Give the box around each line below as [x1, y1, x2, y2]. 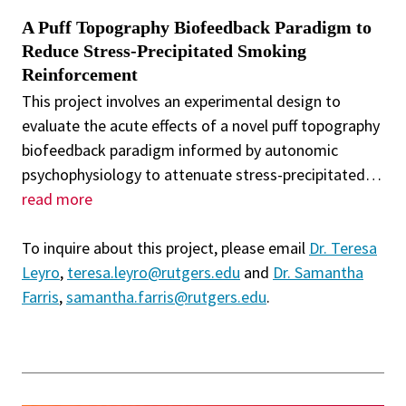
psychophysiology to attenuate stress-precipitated [22, 164, 365, 186]
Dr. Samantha [273, 262, 363, 284]
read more [22, 188, 92, 210]
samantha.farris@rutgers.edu [66, 286, 266, 308]
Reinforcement [22, 64, 138, 85]
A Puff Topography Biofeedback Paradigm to [22, 17, 372, 38]
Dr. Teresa [309, 237, 377, 259]
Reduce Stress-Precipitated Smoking [22, 41, 306, 62]
